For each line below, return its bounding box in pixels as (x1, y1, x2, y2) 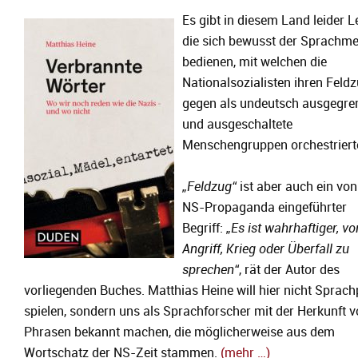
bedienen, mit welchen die (182, 55, 327, 70)
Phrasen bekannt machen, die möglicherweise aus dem (24, 325, 335, 340)
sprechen (182, 263, 234, 277)
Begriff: (182, 221, 226, 236)
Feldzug (187, 180, 232, 194)
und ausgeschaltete (182, 117, 292, 132)
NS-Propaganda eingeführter (182, 201, 347, 215)
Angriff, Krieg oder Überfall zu (182, 242, 349, 257)
